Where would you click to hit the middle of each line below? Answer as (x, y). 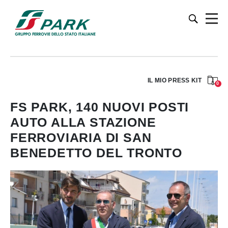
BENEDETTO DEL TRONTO (96, 153)
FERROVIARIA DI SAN (81, 137)
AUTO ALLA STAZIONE (83, 122)
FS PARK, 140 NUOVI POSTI (100, 107)
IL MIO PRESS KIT (175, 80)
